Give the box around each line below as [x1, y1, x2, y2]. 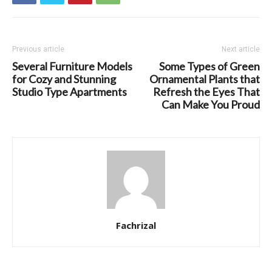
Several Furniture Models [12, 59, 132, 73]
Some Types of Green [159, 59, 260, 73]
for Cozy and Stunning [12, 72, 116, 86]
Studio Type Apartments [12, 85, 127, 99]
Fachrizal [116, 219, 156, 232]
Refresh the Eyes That [153, 85, 260, 99]
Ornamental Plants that [149, 72, 260, 86]
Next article [222, 45, 260, 54]
